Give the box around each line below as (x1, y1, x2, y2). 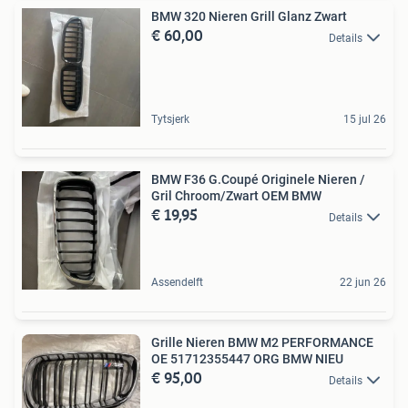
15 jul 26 (343, 113, 386, 127)
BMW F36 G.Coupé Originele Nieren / (151, 172, 365, 188)
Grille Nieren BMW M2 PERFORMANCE (151, 335, 373, 351)
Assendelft (151, 276, 203, 290)
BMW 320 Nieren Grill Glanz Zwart (151, 9, 347, 25)
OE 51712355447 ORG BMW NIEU (151, 352, 343, 367)
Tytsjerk (151, 113, 189, 127)
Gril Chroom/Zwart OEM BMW (151, 189, 321, 204)
